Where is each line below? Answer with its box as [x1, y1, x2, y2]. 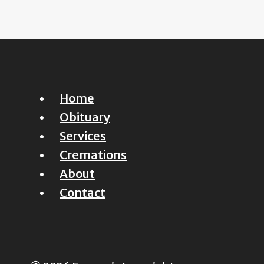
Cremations [60, 147, 127, 163]
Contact [60, 185, 105, 200]
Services [60, 128, 106, 144]
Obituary [60, 110, 110, 125]
